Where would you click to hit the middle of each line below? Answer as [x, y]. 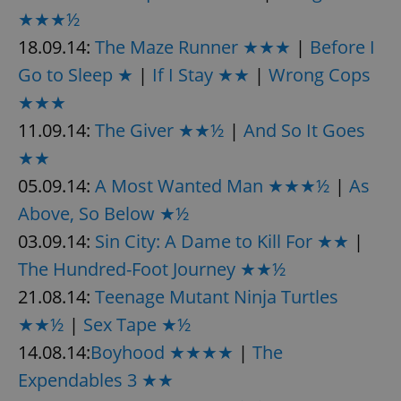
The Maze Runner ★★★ [193, 47]
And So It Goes [304, 130]
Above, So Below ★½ [104, 213]
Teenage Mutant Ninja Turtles [217, 296]
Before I [342, 47]
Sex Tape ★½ [137, 324]
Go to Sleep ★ [76, 74]
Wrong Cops [320, 74]
